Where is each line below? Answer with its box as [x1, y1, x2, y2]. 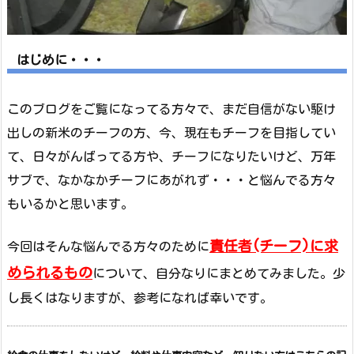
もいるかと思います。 [7, 197, 134, 210]
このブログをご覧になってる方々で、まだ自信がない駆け [7, 102, 336, 115]
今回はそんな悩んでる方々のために [7, 239, 209, 253]
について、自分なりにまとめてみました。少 [92, 266, 345, 280]
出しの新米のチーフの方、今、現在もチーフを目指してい [7, 126, 336, 139]
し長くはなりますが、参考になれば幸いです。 [7, 291, 273, 304]
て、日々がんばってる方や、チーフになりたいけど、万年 [7, 149, 336, 163]
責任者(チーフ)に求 [209, 238, 338, 253]
